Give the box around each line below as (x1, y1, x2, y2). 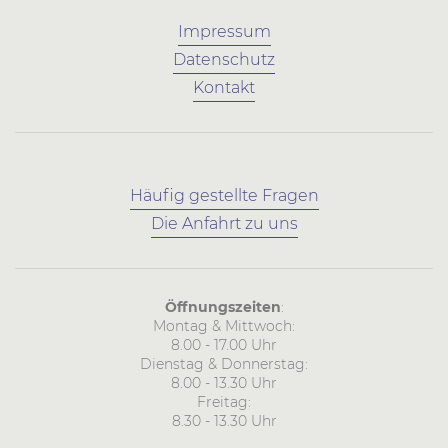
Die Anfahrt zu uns (150, 214, 298, 234)
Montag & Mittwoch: (153, 317, 295, 336)
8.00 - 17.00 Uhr (171, 336, 277, 355)
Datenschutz (173, 50, 275, 70)
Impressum (177, 22, 271, 42)
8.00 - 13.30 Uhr (171, 374, 277, 393)
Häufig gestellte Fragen (129, 186, 319, 206)
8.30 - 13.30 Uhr (171, 412, 277, 431)
